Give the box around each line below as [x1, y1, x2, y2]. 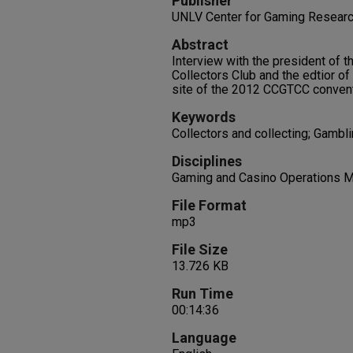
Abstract [172, 36, 229, 53]
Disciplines [172, 153, 242, 169]
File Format [172, 197, 247, 214]
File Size [172, 241, 228, 258]
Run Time [172, 285, 233, 302]
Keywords [172, 109, 236, 125]
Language [172, 329, 236, 346]
